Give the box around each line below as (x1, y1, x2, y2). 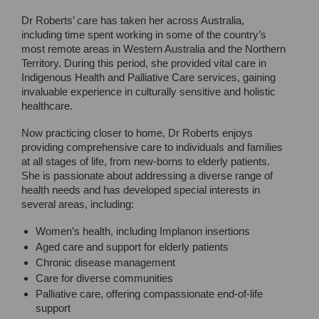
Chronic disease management (35, 256, 175, 268)
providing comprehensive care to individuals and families (21, 140, 283, 153)
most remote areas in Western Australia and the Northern (21, 42, 286, 55)
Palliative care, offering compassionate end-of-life (35, 287, 263, 300)
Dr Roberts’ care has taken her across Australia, (21, 14, 244, 26)
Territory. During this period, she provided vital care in (21, 56, 266, 69)
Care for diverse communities (35, 271, 173, 284)
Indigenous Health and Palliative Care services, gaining (21, 70, 276, 83)
